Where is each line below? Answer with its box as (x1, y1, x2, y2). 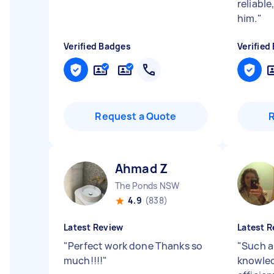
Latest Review (64, 221, 124, 233)
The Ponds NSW (115, 180, 180, 191)
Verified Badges (64, 40, 131, 52)
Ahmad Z (115, 160, 168, 177)
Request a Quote (95, 109, 177, 123)
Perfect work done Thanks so (68, 239, 203, 253)
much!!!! (64, 254, 103, 267)
